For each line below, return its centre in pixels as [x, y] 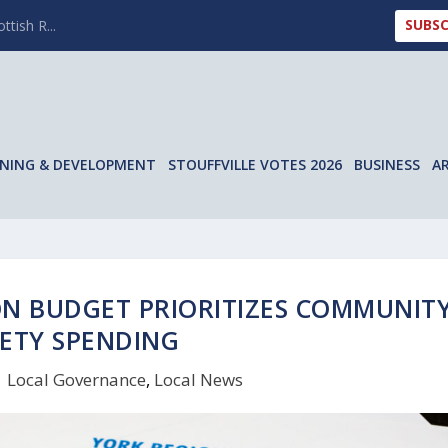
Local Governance [76, 379]
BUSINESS [387, 164]
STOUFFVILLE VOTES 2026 [255, 164]
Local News [198, 379]
